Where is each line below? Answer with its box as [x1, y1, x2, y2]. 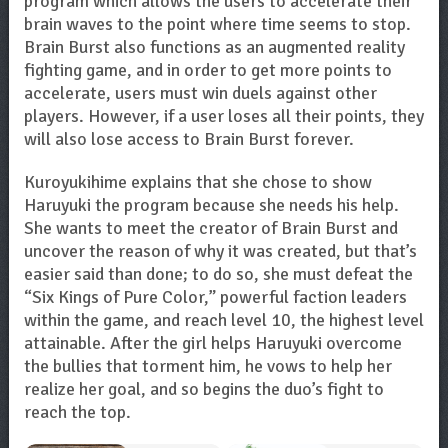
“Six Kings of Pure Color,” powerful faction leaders [23, 286, 407, 308]
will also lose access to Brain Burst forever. [23, 128, 354, 150]
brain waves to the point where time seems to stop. [23, 13, 411, 35]
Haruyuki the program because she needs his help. [23, 194, 399, 216]
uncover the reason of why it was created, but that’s [23, 240, 417, 262]
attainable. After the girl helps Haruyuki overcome [23, 332, 402, 354]
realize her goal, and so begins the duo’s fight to [23, 378, 384, 400]
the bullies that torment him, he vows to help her [23, 355, 392, 377]
